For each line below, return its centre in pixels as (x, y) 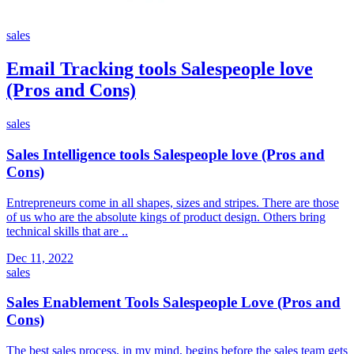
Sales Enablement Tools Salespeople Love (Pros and (173, 303)
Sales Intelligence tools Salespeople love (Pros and (166, 154)
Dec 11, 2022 (40, 258)
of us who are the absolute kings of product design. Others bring (166, 217)
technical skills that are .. (67, 231)
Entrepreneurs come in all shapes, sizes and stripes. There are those (173, 202)
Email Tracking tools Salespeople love (160, 69)
